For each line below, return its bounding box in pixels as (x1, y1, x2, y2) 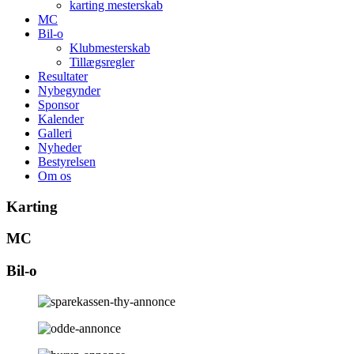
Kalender (38, 112, 84, 126)
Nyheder (38, 141, 81, 154)
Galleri (38, 126, 72, 140)
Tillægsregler (70, 55, 134, 69)
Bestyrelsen (38, 155, 96, 168)
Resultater (38, 70, 88, 83)
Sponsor (38, 98, 79, 111)
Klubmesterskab (70, 41, 150, 55)
